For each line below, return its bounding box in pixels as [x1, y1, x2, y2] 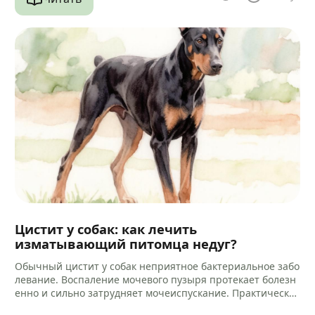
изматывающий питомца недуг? [15, 234, 238, 252]
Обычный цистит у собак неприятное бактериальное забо [15, 259, 300, 273]
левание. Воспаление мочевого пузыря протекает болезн [15, 272, 297, 286]
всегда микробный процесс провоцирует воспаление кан [15, 299, 296, 313]
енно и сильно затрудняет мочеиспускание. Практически [15, 285, 296, 300]
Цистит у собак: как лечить [15, 219, 198, 238]
